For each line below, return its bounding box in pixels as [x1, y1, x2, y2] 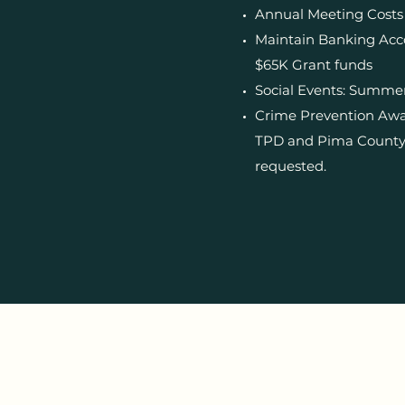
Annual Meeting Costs [255, 5, 403, 23]
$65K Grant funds [255, 56, 372, 73]
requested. [255, 157, 326, 174]
